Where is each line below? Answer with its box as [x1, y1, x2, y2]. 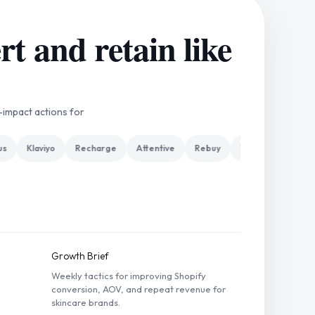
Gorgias [275, 143, 309, 153]
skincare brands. [51, 297, 120, 308]
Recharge [65, 143, 108, 153]
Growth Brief [51, 250, 109, 262]
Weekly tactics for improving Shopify [51, 270, 206, 281]
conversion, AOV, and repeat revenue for [51, 283, 226, 295]
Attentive [127, 143, 166, 153]
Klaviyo [17, 143, 46, 153]
